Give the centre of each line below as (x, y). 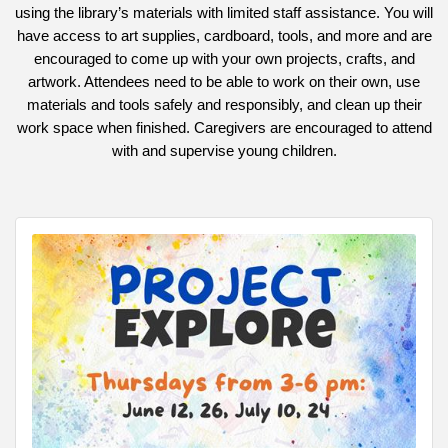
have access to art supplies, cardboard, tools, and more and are (224, 35)
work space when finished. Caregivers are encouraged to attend (224, 127)
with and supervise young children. (224, 150)
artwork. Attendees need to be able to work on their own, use (224, 81)
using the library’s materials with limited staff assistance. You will (224, 12)
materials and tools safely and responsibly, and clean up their (224, 104)
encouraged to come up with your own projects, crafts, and (224, 58)
